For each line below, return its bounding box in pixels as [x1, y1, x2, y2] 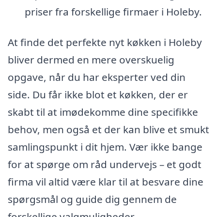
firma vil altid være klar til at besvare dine [8, 175, 203, 189]
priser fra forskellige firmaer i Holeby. [24, 4, 202, 18]
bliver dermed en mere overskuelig [8, 53, 174, 67]
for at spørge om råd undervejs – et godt [8, 157, 201, 171]
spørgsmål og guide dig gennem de [8, 192, 177, 206]
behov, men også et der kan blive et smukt [8, 123, 209, 137]
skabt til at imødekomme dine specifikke [8, 105, 198, 119]
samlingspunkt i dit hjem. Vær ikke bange [8, 140, 202, 154]
